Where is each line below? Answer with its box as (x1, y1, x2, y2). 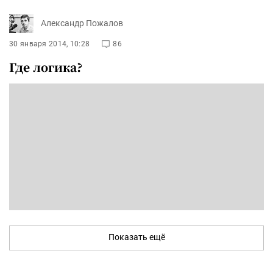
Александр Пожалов (41, 18, 123, 29)
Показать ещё (108, 232, 165, 242)
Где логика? (9, 58, 82, 75)
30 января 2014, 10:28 (9, 39, 90, 48)
